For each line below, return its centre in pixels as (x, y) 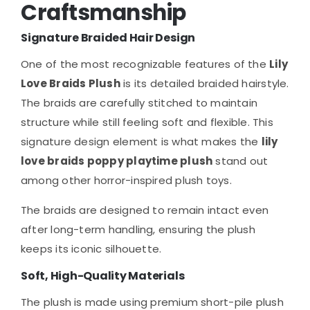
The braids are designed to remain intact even (145, 210)
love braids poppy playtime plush (117, 161)
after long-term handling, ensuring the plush (138, 229)
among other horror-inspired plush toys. (126, 180)
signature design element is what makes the (141, 141)
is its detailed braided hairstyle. (204, 83)
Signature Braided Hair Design (108, 37)
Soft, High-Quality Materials (103, 275)
